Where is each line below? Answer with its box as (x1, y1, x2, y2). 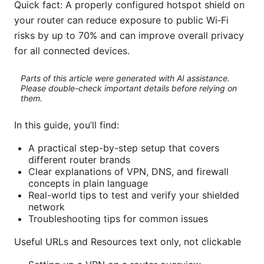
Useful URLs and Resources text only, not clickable (14, 236, 241, 248)
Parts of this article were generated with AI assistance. (20, 72, 230, 83)
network (28, 201, 65, 213)
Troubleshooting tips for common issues (28, 213, 208, 225)
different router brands (28, 154, 130, 166)
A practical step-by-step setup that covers (28, 142, 219, 154)
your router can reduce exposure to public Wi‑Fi (14, 14, 229, 27)
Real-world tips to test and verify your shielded (28, 189, 239, 202)
